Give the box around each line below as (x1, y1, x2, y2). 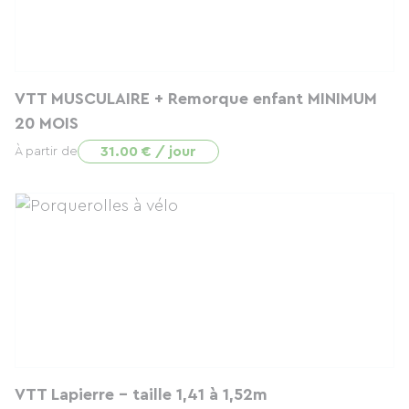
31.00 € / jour (100, 144, 196, 159)
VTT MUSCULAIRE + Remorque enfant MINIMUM (15, 90, 377, 107)
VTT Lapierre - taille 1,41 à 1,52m (15, 386, 267, 403)
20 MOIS (15, 115, 79, 131)
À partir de (15, 145, 78, 158)
